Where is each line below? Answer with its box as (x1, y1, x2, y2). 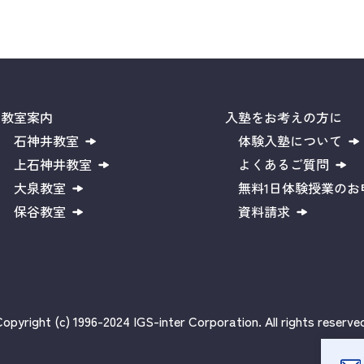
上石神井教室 (13, 154, 92, 174)
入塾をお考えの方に (225, 106, 343, 127)
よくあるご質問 (238, 154, 330, 174)
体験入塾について (238, 130, 343, 150)
